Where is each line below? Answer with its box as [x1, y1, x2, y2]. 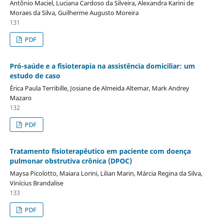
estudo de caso [9, 71, 60, 81]
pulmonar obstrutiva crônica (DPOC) [9, 156, 132, 165]
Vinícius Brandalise [9, 178, 63, 187]
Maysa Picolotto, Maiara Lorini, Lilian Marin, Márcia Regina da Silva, [9, 168, 202, 178]
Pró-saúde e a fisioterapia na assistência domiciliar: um [9, 61, 195, 71]
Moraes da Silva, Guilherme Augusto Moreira [9, 8, 139, 18]
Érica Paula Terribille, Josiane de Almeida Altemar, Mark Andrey [9, 84, 189, 93]
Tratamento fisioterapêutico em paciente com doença [9, 146, 191, 156]
